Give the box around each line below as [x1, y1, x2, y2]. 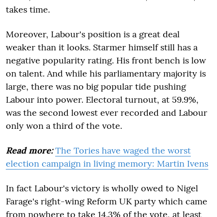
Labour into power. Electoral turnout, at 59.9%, [6, 93, 199, 105]
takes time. [6, 3, 52, 15]
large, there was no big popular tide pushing [6, 80, 186, 92]
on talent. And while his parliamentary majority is [6, 67, 206, 79]
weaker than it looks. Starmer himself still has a [6, 41, 198, 53]
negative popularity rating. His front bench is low [6, 54, 206, 66]
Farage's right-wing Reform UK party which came [6, 195, 207, 207]
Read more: [6, 144, 53, 156]
